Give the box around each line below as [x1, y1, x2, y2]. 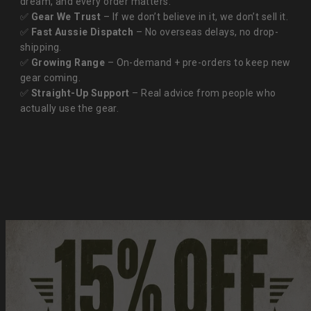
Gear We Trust [31, 11, 101, 23]
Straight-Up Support [31, 87, 130, 99]
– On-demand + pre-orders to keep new [105, 57, 291, 69]
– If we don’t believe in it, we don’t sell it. [101, 11, 289, 23]
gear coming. [20, 72, 81, 84]
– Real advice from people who [129, 87, 276, 99]
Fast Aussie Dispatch [31, 26, 134, 38]
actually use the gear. [20, 103, 119, 115]
